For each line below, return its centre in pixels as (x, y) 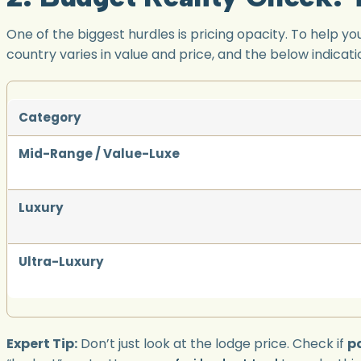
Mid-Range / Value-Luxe (99, 154)
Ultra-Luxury (61, 262)
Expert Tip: (42, 344)
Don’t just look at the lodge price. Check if (212, 344)
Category (50, 118)
